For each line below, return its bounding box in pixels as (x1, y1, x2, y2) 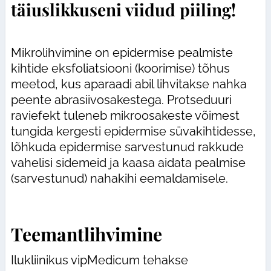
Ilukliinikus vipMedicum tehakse (10, 252, 188, 267)
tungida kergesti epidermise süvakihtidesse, (10, 123, 256, 139)
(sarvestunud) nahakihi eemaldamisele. (10, 171, 228, 186)
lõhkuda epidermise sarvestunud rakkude (10, 139, 244, 154)
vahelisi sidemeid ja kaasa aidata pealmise (10, 155, 246, 170)
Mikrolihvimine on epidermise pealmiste (10, 45, 233, 60)
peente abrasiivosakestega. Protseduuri (10, 92, 232, 107)
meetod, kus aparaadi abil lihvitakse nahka (10, 76, 247, 91)
